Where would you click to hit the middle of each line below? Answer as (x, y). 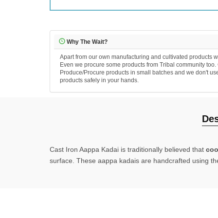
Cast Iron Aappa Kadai (84, 149)
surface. (63, 161)
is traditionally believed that (162, 149)
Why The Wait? (86, 42)
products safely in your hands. (99, 80)
